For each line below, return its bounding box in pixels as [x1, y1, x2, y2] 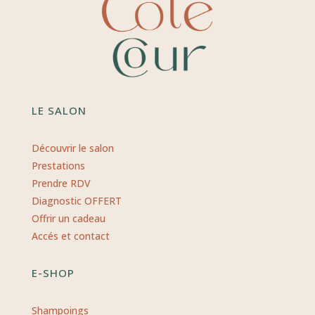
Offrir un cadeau [31, 212, 105, 226]
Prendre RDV [31, 176, 91, 191]
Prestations [31, 159, 85, 173]
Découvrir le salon [31, 141, 114, 155]
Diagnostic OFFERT [31, 194, 122, 208]
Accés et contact [31, 229, 110, 243]
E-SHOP [31, 266, 75, 281]
